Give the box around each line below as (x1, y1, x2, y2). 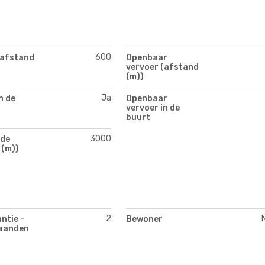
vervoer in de (126, 103, 180, 114)
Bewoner (126, 214, 163, 225)
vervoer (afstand (126, 62, 199, 73)
